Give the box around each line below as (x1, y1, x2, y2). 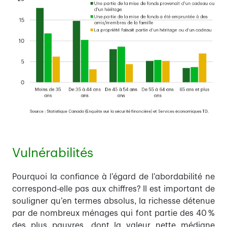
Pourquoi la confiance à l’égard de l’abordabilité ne (12, 173, 215, 181)
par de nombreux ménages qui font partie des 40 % (12, 209, 215, 218)
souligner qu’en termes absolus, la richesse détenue (12, 197, 215, 206)
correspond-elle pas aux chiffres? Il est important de (12, 185, 215, 194)
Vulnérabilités (12, 146, 93, 160)
